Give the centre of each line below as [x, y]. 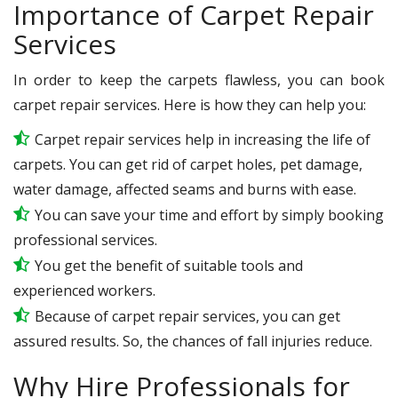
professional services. [85, 239]
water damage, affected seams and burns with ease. [185, 189]
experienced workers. [84, 290]
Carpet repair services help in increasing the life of [203, 139]
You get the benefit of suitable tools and [169, 265]
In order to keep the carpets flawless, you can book [199, 80]
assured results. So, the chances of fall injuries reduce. [193, 341]
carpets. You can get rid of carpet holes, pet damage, [188, 164]
